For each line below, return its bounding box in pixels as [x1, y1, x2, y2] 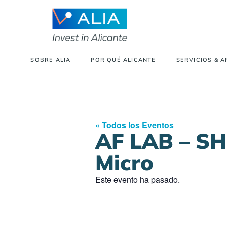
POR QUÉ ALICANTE [91, 56, 156, 64]
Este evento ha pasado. [95, 174, 180, 186]
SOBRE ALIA [30, 56, 71, 64]
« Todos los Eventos [95, 119, 174, 131]
